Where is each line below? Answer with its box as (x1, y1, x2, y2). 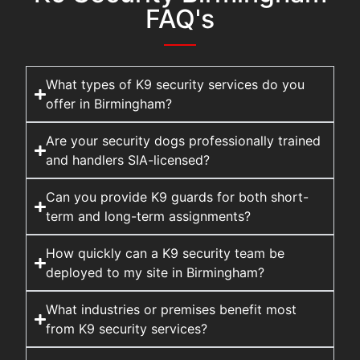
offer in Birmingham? (45, 96, 172, 112)
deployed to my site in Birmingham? (45, 264, 264, 281)
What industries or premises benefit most (45, 301, 297, 318)
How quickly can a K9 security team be (45, 245, 284, 262)
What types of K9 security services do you (45, 76, 305, 93)
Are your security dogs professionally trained (45, 133, 321, 149)
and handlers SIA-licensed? (45, 152, 210, 169)
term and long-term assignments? (45, 208, 251, 225)
